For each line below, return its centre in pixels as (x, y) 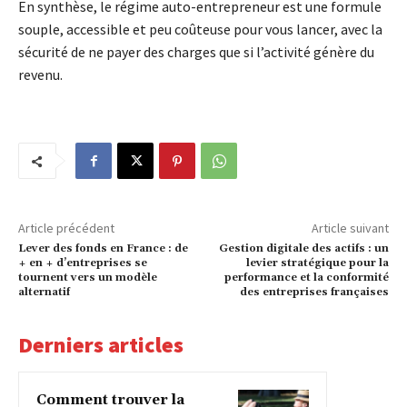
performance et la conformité (306, 278)
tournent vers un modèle (88, 278)
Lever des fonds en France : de (103, 249)
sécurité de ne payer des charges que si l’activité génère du (196, 52)
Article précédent (66, 228)
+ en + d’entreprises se (83, 263)
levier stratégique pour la (317, 263)
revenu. (40, 75)
